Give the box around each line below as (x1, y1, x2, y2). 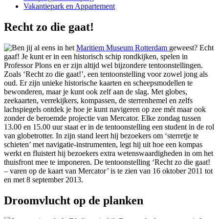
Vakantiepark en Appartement (23, 2, 115, 10)
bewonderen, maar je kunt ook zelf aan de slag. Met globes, (4, 87, 187, 96)
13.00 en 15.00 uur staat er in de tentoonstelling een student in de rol (4, 122, 214, 131)
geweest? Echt (169, 43, 214, 52)
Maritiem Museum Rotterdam (76, 43, 169, 52)
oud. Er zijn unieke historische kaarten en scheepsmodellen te (4, 78, 193, 87)
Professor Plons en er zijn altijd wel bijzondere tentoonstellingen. (4, 61, 203, 69)
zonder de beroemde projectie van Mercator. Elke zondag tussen (4, 113, 201, 122)
